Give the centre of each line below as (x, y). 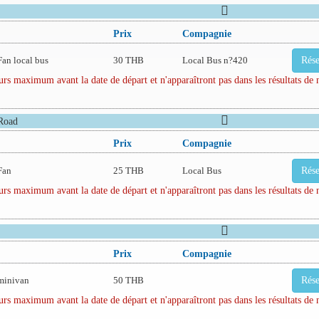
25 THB (128, 170)
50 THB (128, 280)
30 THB (128, 61)
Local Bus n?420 (215, 61)
